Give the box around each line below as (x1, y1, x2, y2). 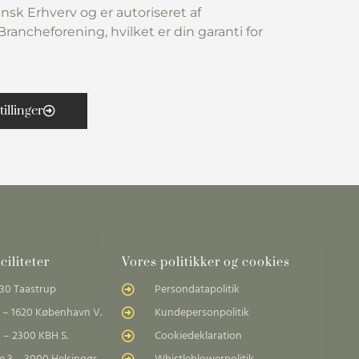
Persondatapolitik (155, 280, 240, 299)
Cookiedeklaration (155, 326, 242, 345)
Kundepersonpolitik (155, 303, 249, 322)
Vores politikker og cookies (122, 254, 290, 270)
